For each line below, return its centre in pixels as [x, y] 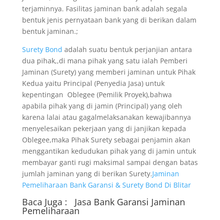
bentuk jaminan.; [50, 31]
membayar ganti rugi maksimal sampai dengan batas [110, 162]
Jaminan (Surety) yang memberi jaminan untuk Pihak [109, 72]
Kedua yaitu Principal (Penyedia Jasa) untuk [93, 83]
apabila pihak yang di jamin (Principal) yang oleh [102, 106]
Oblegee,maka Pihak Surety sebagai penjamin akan [106, 140]
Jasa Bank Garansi [113, 202]
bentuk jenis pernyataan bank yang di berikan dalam [109, 20]
